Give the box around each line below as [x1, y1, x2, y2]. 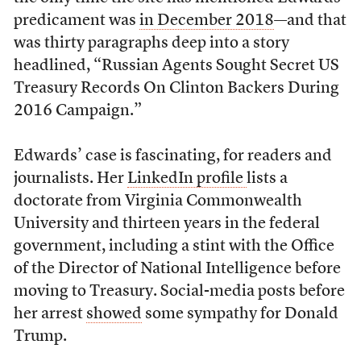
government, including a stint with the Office [13, 239, 334, 255]
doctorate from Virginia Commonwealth [13, 193, 302, 210]
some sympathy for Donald [141, 306, 338, 322]
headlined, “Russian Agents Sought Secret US [13, 58, 339, 74]
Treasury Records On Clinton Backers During [13, 81, 339, 97]
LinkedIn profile [127, 171, 247, 187]
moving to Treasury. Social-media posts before [13, 284, 345, 300]
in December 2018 [139, 13, 274, 29]
